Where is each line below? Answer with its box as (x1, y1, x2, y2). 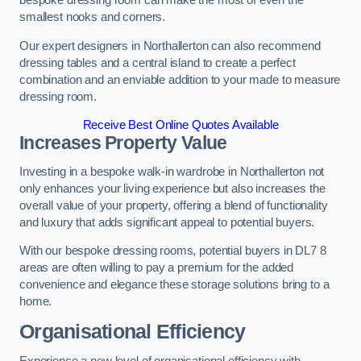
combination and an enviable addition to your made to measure (19, 73, 341, 86)
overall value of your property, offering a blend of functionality (19, 198, 328, 212)
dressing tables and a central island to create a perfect (19, 56, 296, 69)
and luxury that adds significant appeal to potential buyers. (19, 215, 315, 229)
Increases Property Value (19, 132, 227, 154)
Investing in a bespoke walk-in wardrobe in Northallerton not (19, 164, 325, 178)
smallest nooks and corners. (19, 10, 166, 24)
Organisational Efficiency (19, 320, 246, 342)
